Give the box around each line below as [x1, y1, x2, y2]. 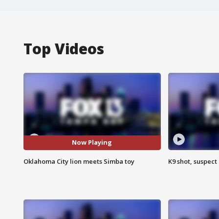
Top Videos [23, 38, 104, 59]
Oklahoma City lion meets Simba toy [23, 156, 134, 166]
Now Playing [72, 138, 112, 147]
